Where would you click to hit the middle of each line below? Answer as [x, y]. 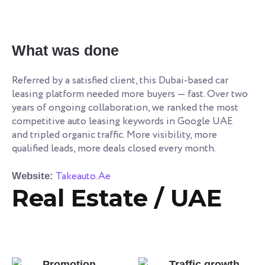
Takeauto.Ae [83, 176]
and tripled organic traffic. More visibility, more [114, 135]
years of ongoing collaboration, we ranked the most [125, 108]
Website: [33, 176]
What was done [65, 50]
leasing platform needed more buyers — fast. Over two [130, 94]
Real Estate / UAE [117, 198]
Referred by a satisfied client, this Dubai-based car [120, 80]
